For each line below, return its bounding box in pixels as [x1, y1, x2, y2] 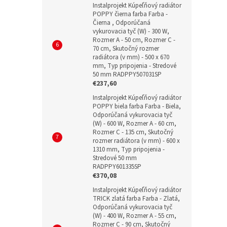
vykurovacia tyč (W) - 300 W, [93, 26, 169, 36]
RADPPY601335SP [93, 162, 141, 171]
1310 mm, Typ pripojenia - [93, 144, 165, 154]
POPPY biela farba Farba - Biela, [93, 101, 181, 111]
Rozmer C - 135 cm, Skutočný [93, 127, 173, 137]
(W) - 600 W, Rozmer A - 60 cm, [93, 119, 176, 128]
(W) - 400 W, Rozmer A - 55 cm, [93, 211, 176, 220]
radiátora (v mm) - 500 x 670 [93, 52, 169, 62]
